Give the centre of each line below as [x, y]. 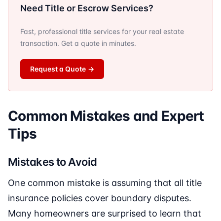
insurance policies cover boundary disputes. [100, 198]
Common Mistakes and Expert [106, 116]
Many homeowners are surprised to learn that [105, 214]
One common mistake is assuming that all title [105, 183]
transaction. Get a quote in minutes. [78, 43]
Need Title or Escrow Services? [87, 8]
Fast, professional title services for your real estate [102, 32]
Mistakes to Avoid [53, 162]
